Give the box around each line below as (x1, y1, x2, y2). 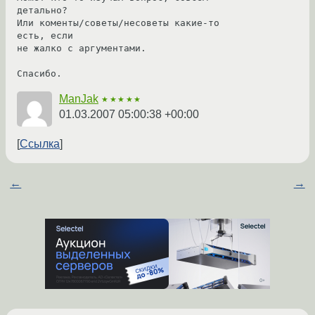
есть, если (17, 30, 73, 41)
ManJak (59, 93, 98, 105)
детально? (17, 5, 67, 16)
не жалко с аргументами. (17, 43, 146, 54)
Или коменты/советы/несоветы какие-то (17, 18, 219, 29)
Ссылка (20, 138, 60, 150)
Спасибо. (17, 68, 62, 79)
